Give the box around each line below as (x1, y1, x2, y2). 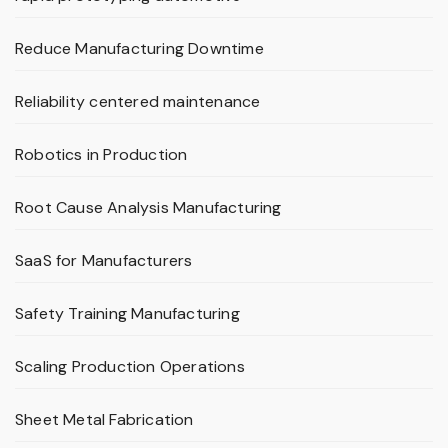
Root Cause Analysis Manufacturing (15, 197, 282, 219)
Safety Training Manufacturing (15, 303, 240, 325)
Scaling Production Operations (15, 356, 245, 378)
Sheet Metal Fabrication (15, 409, 194, 431)
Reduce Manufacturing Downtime (15, 38, 264, 60)
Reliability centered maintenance (15, 91, 261, 113)
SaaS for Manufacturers (15, 250, 193, 272)
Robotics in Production (15, 144, 188, 166)
